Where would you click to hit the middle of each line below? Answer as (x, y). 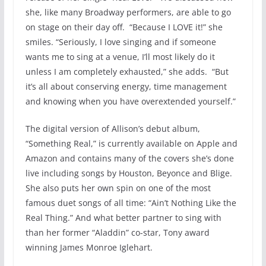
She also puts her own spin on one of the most (118, 188)
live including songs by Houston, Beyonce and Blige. (129, 173)
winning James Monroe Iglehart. (89, 248)
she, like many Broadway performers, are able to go (128, 12)
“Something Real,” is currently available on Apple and (131, 144)
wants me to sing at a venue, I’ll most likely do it (120, 57)
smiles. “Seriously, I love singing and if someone (121, 42)
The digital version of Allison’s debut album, (113, 129)
